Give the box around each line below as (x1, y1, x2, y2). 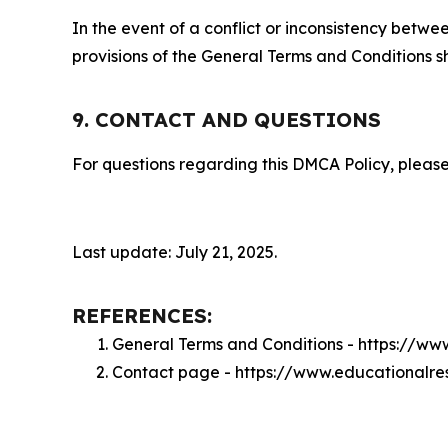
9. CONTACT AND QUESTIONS (72, 107, 381, 132)
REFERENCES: (72, 303, 212, 328)
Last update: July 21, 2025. (72, 242, 277, 262)
